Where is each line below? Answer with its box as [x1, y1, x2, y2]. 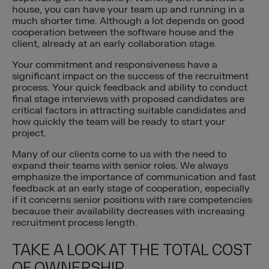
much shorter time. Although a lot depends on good [12, 14, 244, 27]
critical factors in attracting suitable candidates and [12, 104, 246, 116]
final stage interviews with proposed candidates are [12, 92, 244, 105]
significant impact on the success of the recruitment [12, 70, 249, 82]
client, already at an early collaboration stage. [12, 37, 217, 50]
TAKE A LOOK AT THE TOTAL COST [12, 241, 252, 259]
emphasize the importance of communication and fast [12, 171, 256, 183]
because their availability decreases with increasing [12, 205, 245, 217]
